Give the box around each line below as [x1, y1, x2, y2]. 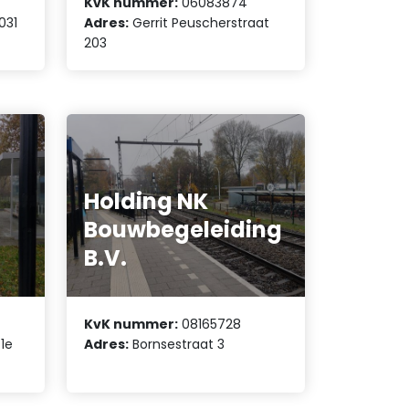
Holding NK [84, 185, 209, 216]
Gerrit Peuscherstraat [129, 13, 270, 32]
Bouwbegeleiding [84, 214, 283, 245]
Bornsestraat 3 [129, 335, 225, 354]
